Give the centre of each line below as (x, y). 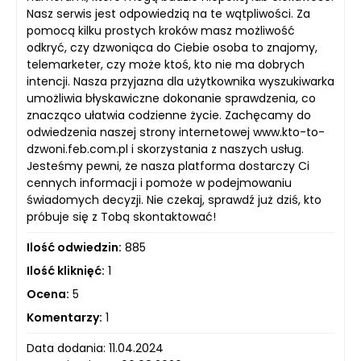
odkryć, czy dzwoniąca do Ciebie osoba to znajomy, (172, 48)
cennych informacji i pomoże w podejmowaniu (159, 183)
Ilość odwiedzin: (74, 248)
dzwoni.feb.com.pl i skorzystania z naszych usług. (165, 149)
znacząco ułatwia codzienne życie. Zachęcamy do (169, 116)
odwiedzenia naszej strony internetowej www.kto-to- (176, 133)
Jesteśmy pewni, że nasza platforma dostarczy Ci (168, 166)
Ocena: (48, 295)
